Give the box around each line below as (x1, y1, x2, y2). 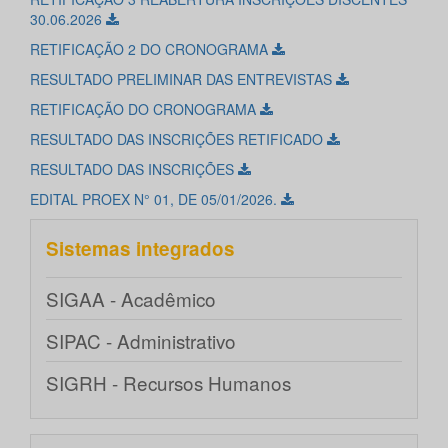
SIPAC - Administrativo (46, 327, 236, 355)
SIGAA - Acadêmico (46, 285, 216, 313)
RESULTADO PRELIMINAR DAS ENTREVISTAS (30, 69, 336, 90)
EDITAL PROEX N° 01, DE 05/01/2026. (30, 189, 281, 210)
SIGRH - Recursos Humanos (46, 369, 291, 397)
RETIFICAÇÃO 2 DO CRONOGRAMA (30, 39, 272, 60)
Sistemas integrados (46, 235, 235, 263)
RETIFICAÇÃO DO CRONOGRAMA (30, 99, 260, 120)
